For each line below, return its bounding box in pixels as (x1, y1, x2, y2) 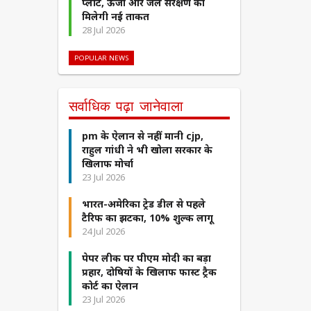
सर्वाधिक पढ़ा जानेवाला (68, 99, 183, 115)
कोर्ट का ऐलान (81, 279, 138, 293)
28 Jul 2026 (81, 24, 125, 37)
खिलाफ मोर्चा (81, 157, 133, 171)
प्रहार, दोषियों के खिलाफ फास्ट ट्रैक (81, 265, 217, 279)
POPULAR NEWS (74, 53, 128, 63)
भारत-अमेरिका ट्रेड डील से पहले (81, 197, 205, 211)
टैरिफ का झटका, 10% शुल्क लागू (81, 211, 213, 225)
